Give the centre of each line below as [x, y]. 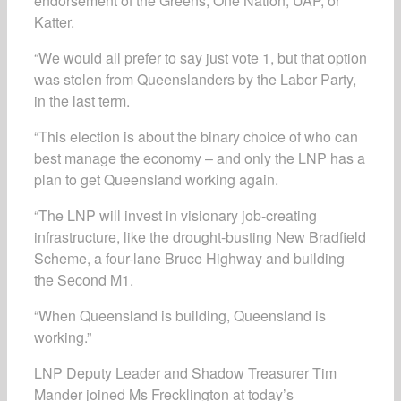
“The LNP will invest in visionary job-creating [175, 215]
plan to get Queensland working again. [156, 179]
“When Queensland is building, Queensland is [180, 316]
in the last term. [82, 101]
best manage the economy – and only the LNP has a [200, 158]
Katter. [54, 22]
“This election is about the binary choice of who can [196, 137]
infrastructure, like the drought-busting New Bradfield [200, 237]
